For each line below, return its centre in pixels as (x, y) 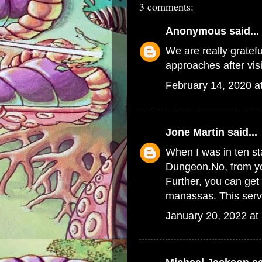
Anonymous (196, 31)
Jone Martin (195, 132)
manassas (189, 196)
